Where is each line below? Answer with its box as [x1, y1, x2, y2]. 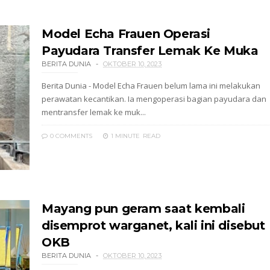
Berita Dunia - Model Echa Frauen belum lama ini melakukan [42, 80, 260, 91]
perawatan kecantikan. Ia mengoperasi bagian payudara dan [42, 93, 266, 104]
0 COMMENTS [48, 132, 92, 140]
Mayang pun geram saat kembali [42, 201, 245, 216]
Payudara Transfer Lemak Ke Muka [42, 43, 259, 58]
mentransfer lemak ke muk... [42, 107, 146, 118]
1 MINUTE [111, 132, 140, 140]
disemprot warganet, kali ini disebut [42, 218, 265, 233]
